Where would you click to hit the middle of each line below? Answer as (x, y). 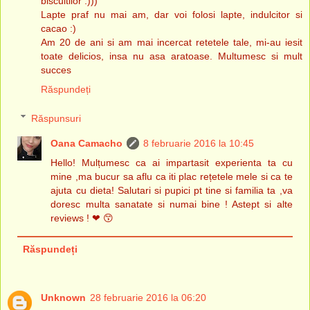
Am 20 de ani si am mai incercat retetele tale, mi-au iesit (172, 42)
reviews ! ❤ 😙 (82, 218)
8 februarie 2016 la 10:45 (199, 143)
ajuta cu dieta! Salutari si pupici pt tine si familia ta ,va (172, 190)
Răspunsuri (56, 118)
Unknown (63, 297)
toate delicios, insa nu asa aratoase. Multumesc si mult (172, 56)
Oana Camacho (87, 143)
